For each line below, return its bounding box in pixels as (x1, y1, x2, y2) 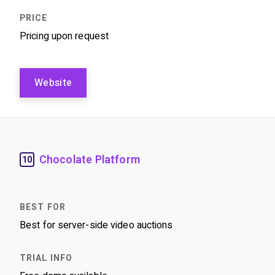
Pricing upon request (20, 31, 109, 41)
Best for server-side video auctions (20, 220, 173, 230)
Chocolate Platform (39, 153, 140, 166)
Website (34, 77, 72, 88)
